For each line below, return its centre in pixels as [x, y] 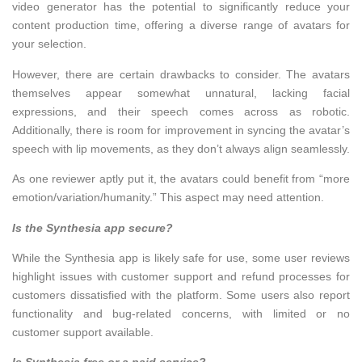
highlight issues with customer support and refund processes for [181, 276]
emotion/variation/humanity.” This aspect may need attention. [168, 198]
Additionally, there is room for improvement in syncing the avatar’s [181, 130]
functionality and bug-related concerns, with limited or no [181, 313]
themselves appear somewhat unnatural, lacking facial [181, 93]
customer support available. [83, 332]
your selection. [49, 44]
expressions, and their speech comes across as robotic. [181, 111]
